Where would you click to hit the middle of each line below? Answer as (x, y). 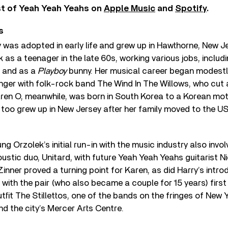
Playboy (52, 71)
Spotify (191, 8)
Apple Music (130, 8)
